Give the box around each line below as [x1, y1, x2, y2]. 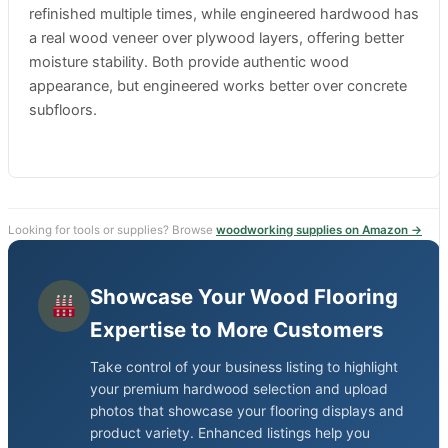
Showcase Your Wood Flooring [90, 283, 398, 309]
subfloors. [29, 101, 97, 120]
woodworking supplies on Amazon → [216, 222, 422, 237]
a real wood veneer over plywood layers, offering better [29, 29, 404, 48]
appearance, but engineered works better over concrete [29, 77, 407, 96]
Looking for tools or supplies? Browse [8, 222, 216, 237]
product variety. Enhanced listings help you [90, 424, 370, 441]
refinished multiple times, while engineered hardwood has [29, 5, 419, 24]
